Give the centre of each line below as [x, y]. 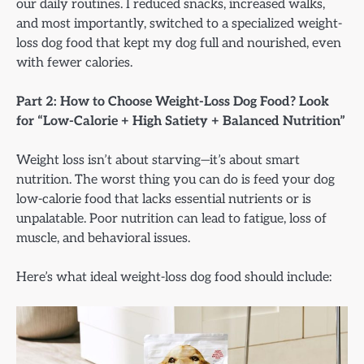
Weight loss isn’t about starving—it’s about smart [158, 160]
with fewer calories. [74, 62]
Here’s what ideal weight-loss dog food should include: [174, 277]
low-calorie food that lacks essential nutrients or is [164, 199]
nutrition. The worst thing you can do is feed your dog [175, 179]
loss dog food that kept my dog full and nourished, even [179, 43]
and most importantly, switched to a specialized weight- [179, 23]
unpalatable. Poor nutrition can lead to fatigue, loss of [171, 218]
